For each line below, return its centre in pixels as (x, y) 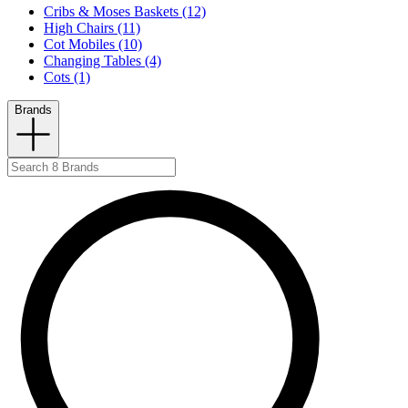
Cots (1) (67, 77)
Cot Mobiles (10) (93, 45)
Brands (33, 110)
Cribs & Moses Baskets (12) (125, 12)
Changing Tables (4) (102, 61)
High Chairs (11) (92, 28)
